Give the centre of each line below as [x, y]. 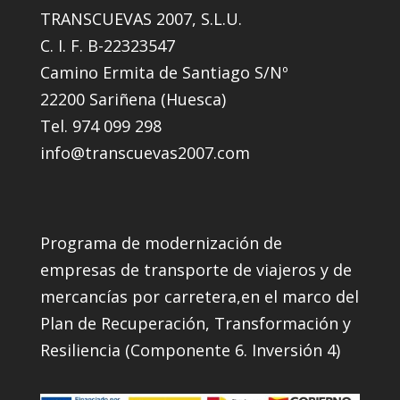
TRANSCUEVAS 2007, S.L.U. [141, 19]
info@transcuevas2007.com [145, 153]
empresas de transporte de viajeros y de [196, 270]
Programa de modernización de [161, 243]
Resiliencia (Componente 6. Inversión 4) [190, 350]
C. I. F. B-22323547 [107, 46]
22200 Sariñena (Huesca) [133, 100]
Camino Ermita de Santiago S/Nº [164, 73]
